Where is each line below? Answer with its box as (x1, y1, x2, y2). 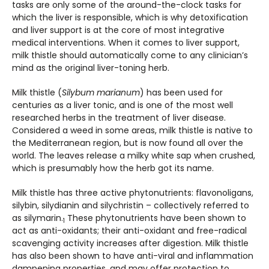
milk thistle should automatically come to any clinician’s (12, 49, 248, 61)
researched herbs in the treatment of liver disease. (12, 112, 226, 124)
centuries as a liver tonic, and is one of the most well (12, 99, 233, 111)
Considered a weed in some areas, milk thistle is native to (12, 124, 253, 136)
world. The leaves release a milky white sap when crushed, (12, 150, 255, 162)
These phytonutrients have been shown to (65, 212, 246, 224)
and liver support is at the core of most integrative (12, 24, 225, 36)
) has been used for (140, 86, 223, 98)
